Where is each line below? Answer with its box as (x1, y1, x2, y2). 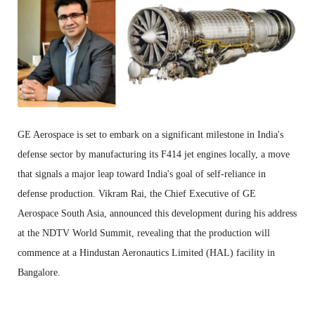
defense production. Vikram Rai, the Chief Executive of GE (18, 188, 256, 199)
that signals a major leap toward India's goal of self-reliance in (18, 168, 266, 179)
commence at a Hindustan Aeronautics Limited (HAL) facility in (18, 247, 275, 258)
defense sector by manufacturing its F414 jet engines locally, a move (18, 148, 290, 160)
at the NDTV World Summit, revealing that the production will (18, 227, 270, 238)
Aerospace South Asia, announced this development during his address (18, 207, 297, 219)
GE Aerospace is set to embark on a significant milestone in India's (18, 129, 283, 140)
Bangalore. (18, 266, 60, 278)
